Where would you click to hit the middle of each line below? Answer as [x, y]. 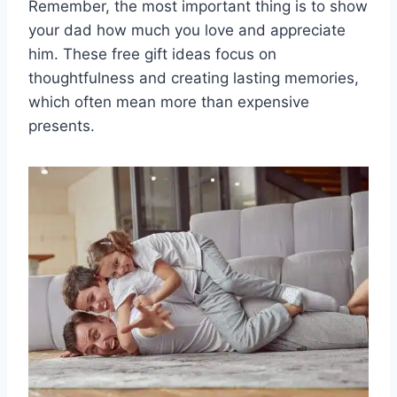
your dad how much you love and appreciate [187, 31]
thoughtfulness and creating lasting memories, [194, 78]
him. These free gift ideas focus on [152, 54]
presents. [62, 126]
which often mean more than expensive [169, 102]
